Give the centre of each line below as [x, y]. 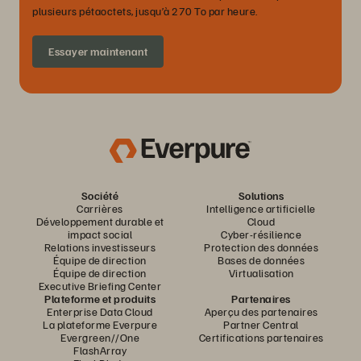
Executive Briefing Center [100, 286]
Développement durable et [100, 222]
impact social [100, 234]
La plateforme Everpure [100, 325]
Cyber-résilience [261, 234]
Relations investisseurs [100, 247]
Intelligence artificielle [261, 209]
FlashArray [100, 351]
